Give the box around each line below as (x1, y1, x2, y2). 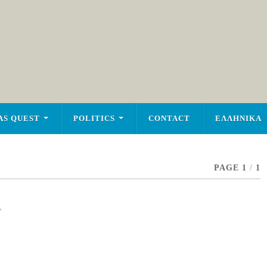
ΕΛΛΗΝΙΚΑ (215, 114, 262, 123)
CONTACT (148, 114, 190, 123)
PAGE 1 (213, 163, 247, 172)
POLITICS (73, 114, 115, 123)
